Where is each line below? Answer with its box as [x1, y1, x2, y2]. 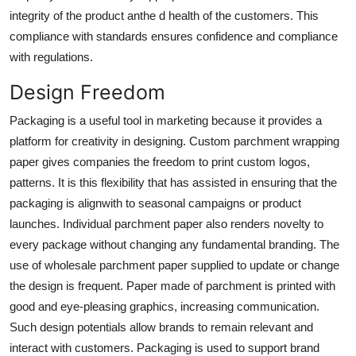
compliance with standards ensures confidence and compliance [10, 29, 338, 43]
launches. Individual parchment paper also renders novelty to [10, 216, 323, 230]
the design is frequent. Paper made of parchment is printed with [10, 278, 335, 292]
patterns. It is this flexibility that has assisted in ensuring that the [10, 175, 337, 189]
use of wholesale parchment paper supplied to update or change [10, 257, 339, 272]
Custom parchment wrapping [186, 133, 339, 148]
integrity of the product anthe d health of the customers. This [10, 8, 319, 22]
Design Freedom [10, 79, 165, 104]
